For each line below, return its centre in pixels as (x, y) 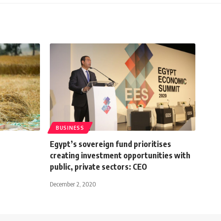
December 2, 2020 (73, 184)
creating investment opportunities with (120, 155)
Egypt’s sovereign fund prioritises (110, 144)
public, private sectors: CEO (98, 166)
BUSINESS (70, 128)
